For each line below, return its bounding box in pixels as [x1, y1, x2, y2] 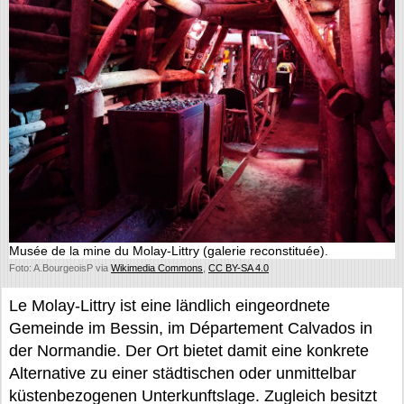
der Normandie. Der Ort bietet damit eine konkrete [9, 342, 369, 361]
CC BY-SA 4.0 [208, 262, 269, 274]
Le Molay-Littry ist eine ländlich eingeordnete [9, 297, 330, 316]
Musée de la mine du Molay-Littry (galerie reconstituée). [9, 243, 328, 259]
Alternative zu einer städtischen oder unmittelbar [9, 364, 356, 383]
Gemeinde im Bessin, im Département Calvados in [9, 319, 372, 338]
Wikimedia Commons [111, 262, 203, 274]
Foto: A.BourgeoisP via [9, 262, 111, 274]
